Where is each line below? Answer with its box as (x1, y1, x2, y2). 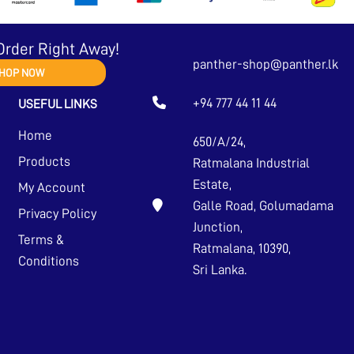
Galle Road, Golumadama (192, 198, 333, 213)
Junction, (192, 220, 243, 234)
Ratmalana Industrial (192, 156, 310, 170)
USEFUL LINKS (17, 97, 97, 111)
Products (17, 154, 70, 168)
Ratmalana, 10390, (192, 241, 291, 255)
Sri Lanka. (192, 262, 247, 277)
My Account (17, 180, 85, 194)
